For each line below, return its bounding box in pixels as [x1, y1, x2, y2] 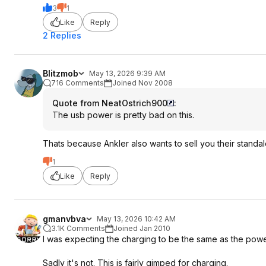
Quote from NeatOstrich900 [52, 98, 167, 108]
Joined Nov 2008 [112, 78, 173, 87]
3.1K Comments [51, 224, 105, 233]
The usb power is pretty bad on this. [52, 110, 194, 120]
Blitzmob [43, 68, 78, 78]
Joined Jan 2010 [113, 224, 170, 233]
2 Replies [43, 30, 81, 40]
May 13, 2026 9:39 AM [89, 69, 166, 78]
